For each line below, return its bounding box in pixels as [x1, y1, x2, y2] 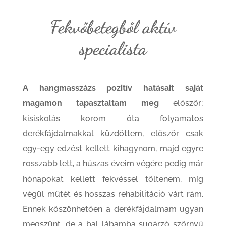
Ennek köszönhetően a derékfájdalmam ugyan [22, 204, 204, 214]
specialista [79, 38, 147, 60]
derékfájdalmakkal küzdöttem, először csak [22, 129, 204, 138]
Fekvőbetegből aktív [49, 16, 176, 38]
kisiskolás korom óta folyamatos [22, 114, 204, 123]
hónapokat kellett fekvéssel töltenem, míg [22, 174, 204, 184]
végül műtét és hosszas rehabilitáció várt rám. [22, 189, 204, 199]
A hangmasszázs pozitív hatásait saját [22, 83, 204, 93]
